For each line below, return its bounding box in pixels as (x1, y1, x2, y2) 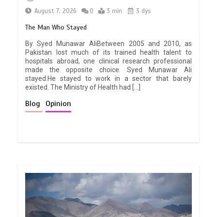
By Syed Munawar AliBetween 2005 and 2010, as (25, 39, 192, 47)
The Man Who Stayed (25, 23, 87, 31)
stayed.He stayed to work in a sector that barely (25, 74, 192, 82)
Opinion (46, 98, 72, 108)
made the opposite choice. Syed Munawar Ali (25, 65, 192, 74)
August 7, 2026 (34, 7, 77, 15)
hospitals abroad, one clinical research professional (25, 57, 192, 65)
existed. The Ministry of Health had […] (25, 83, 141, 91)
